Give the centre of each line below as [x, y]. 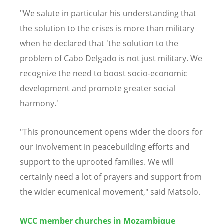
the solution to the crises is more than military [107, 29]
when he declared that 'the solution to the [99, 44]
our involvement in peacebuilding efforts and [105, 147]
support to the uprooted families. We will [97, 162]
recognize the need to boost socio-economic [104, 74]
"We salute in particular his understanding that [108, 14]
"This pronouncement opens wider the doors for [111, 132]
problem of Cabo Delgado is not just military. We [111, 59]
